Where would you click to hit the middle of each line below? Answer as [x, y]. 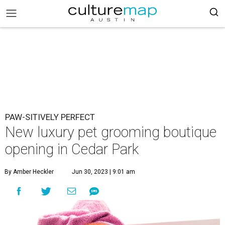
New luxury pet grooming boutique [111, 132]
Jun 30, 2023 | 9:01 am [103, 172]
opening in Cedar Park [72, 149]
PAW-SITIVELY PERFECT [50, 117]
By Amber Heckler [29, 172]
